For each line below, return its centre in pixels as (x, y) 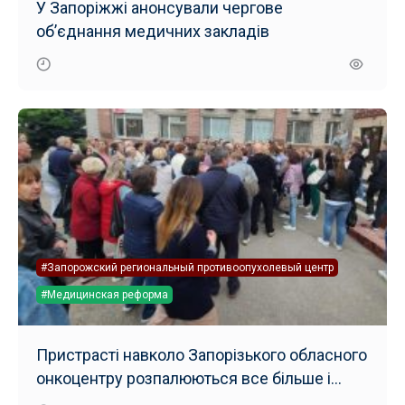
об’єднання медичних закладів (153, 31)
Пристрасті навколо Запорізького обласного (202, 354)
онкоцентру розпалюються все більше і (184, 378)
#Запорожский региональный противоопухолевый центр (187, 267)
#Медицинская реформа (104, 294)
